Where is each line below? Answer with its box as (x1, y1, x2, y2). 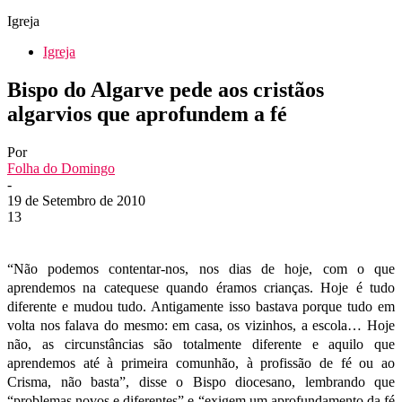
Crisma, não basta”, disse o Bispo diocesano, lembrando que (7, 373, 395, 389)
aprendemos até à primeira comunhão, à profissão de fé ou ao (7, 354, 395, 371)
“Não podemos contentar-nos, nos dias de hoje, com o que (7, 260, 395, 276)
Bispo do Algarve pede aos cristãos (7, 77, 324, 101)
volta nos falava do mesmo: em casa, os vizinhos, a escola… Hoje (7, 317, 395, 333)
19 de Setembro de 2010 (7, 192, 145, 208)
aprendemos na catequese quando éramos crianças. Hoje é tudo (7, 279, 395, 295)
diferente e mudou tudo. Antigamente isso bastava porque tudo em (7, 298, 395, 314)
